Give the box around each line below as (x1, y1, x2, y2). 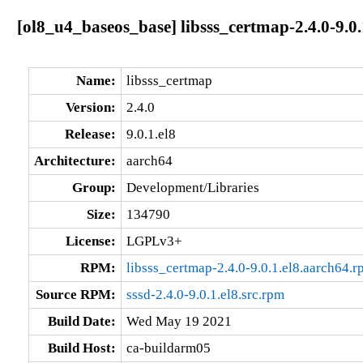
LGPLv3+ (126, 233, 182, 249)
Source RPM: (35, 286, 116, 302)
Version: (65, 99, 116, 115)
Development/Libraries (126, 179, 259, 195)
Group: (71, 179, 116, 195)
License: (65, 233, 116, 249)
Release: (64, 126, 116, 142)
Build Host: (47, 340, 116, 356)
